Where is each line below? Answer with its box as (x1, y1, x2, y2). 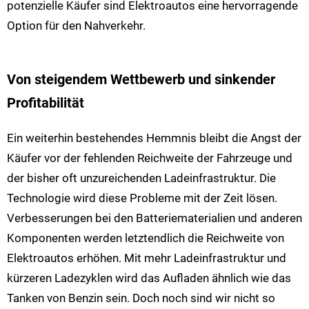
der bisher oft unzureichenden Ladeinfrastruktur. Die (7, 171, 276, 186)
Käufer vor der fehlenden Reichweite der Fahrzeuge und (7, 151, 292, 166)
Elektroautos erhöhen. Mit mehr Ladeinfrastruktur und (7, 251, 286, 266)
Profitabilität (7, 94, 84, 111)
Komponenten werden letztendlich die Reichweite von (7, 231, 284, 246)
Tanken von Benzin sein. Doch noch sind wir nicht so (7, 291, 275, 306)
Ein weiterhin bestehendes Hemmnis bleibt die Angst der (7, 131, 301, 146)
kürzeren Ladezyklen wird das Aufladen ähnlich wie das (7, 271, 291, 286)
